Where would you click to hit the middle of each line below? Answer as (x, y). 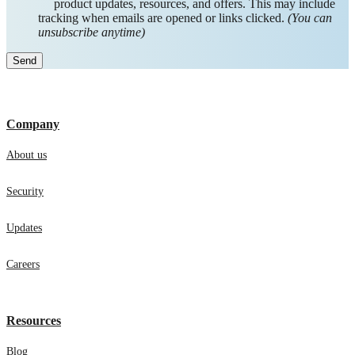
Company (33, 124)
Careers (23, 265)
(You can (310, 18)
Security (25, 192)
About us (27, 155)
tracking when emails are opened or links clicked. (163, 18)
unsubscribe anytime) (92, 32)
